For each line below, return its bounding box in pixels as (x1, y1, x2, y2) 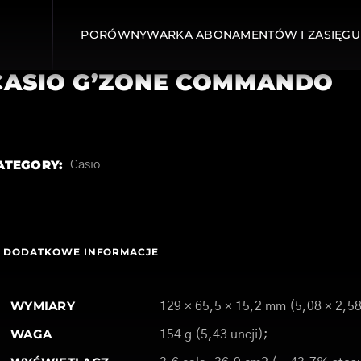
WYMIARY (10, 298, 76, 313)
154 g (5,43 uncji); (159, 328, 268, 341)
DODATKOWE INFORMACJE (2, 246, 160, 258)
